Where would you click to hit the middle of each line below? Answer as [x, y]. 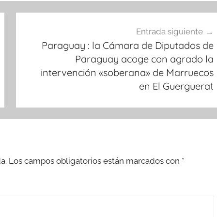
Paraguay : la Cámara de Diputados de [127, 46]
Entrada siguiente [169, 32]
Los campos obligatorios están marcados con [95, 161]
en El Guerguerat [176, 86]
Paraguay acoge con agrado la [144, 59]
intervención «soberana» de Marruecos [127, 73]
